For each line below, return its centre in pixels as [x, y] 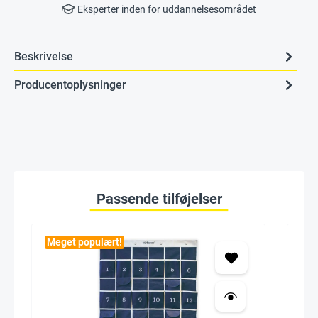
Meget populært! [84, 242]
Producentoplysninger [70, 84]
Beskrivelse [44, 56]
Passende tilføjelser [159, 199]
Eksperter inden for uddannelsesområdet [166, 9]
